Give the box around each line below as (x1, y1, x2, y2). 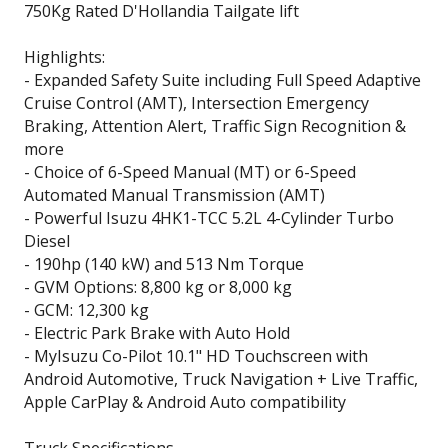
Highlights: (24, 45, 105, 68)
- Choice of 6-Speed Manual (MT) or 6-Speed (24, 160, 356, 183)
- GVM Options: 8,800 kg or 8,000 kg (24, 275, 292, 298)
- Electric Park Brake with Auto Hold (24, 321, 290, 344)
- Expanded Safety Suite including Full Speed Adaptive (24, 68, 421, 91)
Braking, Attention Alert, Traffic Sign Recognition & (24, 114, 406, 137)
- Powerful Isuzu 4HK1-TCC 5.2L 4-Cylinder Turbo (24, 206, 394, 229)
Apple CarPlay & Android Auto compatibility (24, 390, 346, 413)
